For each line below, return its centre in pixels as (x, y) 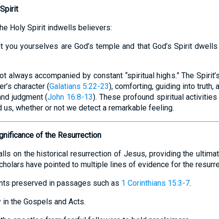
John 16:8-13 (70, 97)
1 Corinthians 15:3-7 (155, 183)
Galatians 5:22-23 (79, 86)
